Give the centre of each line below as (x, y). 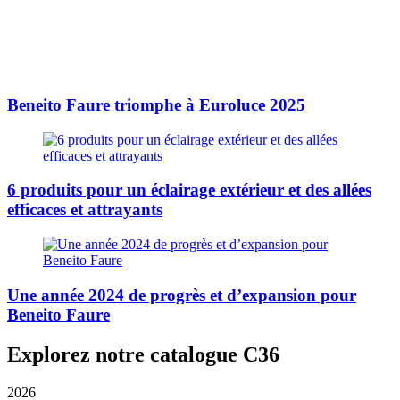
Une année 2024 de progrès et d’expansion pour (182, 295)
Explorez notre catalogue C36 (143, 354)
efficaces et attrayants (85, 210)
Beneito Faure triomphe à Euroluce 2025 (156, 104)
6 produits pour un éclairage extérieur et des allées (189, 190)
